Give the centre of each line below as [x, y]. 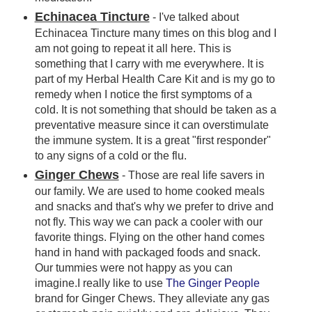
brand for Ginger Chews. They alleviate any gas [152, 299]
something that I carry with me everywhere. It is [149, 64]
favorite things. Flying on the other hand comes [149, 237]
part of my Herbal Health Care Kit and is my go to [155, 79]
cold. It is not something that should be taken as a [155, 110]
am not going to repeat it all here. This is [133, 49]
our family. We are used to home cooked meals [149, 192]
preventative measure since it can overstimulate [151, 125]
